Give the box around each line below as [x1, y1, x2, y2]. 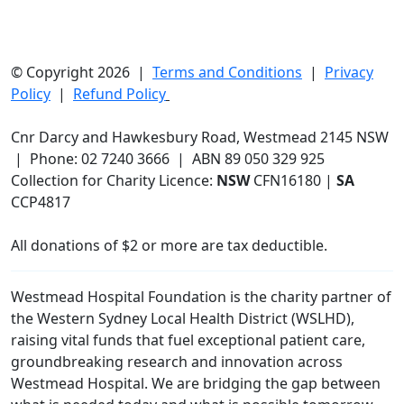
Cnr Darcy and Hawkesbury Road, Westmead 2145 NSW [11, 126, 389, 147]
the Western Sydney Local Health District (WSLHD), [11, 308, 354, 328]
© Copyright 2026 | [11, 61, 152, 82]
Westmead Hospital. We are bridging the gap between [11, 372, 381, 393]
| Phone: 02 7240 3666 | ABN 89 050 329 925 [11, 148, 325, 169]
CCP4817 [11, 191, 70, 212]
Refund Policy [73, 83, 166, 104]
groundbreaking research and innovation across [11, 351, 343, 372]
